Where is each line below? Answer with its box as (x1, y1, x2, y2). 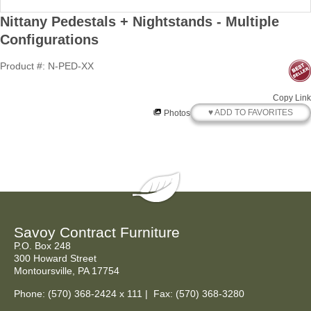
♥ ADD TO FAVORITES (208, 108, 293, 118)
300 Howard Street (14, 253, 96, 264)
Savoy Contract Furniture (14, 224, 180, 241)
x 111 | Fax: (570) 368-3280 (117, 287, 244, 299)
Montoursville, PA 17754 (14, 265, 119, 277)
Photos (162, 108, 190, 118)
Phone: (14, 287, 48, 299)
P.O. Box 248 (14, 240, 71, 252)
